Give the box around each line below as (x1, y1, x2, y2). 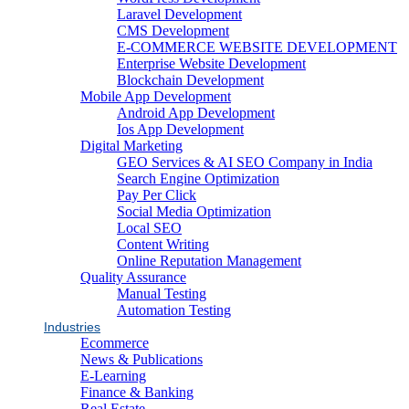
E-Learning (80, 367, 146, 383)
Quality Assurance (80, 268, 186, 285)
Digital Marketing (80, 137, 183, 153)
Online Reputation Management (117, 252, 301, 268)
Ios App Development (117, 121, 244, 137)
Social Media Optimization (117, 203, 271, 219)
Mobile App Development (80, 88, 231, 104)
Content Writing (117, 236, 209, 252)
